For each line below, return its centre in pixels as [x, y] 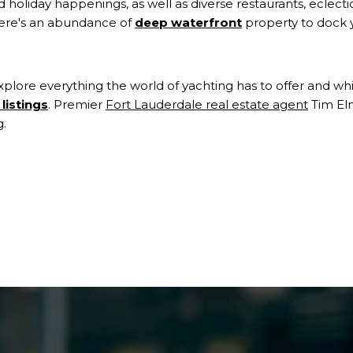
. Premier [77, 104]
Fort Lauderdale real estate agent [207, 104]
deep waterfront [188, 22]
